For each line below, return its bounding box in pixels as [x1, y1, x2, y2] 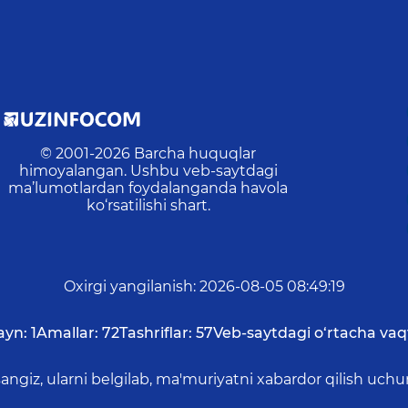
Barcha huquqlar [134, 145, 257, 163]
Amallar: [36, 324, 98, 342]
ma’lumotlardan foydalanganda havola [8, 179, 289, 198]
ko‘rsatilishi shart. [86, 197, 210, 215]
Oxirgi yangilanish [63, 278, 193, 296]
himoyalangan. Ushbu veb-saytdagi [18, 162, 278, 180]
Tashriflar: [118, 324, 192, 342]
